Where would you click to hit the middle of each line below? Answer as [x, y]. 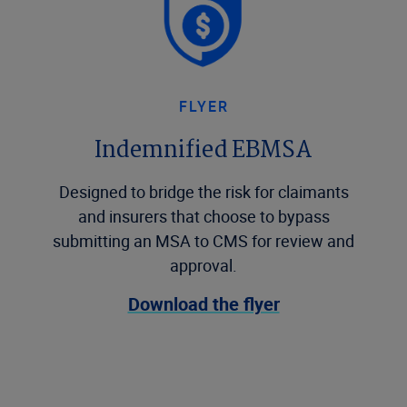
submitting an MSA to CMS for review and [203, 241]
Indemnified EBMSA [203, 151]
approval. [203, 265]
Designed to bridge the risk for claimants [203, 192]
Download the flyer [203, 304]
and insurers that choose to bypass [203, 216]
